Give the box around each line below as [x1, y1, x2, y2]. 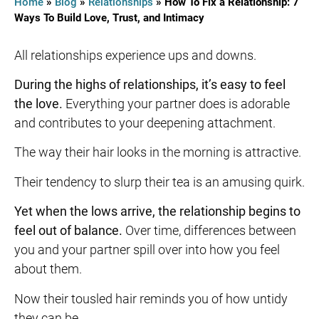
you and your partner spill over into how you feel [14, 242, 280, 258]
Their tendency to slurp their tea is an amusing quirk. [14, 174, 305, 189]
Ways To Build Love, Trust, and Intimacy [14, 11, 204, 24]
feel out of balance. [14, 223, 122, 239]
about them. [14, 261, 85, 277]
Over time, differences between [122, 223, 296, 239]
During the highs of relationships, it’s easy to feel [14, 76, 286, 92]
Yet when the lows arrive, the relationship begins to [14, 204, 300, 219]
